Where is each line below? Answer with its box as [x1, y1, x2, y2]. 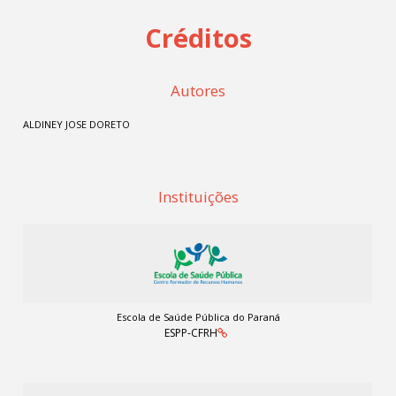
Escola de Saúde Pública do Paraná [116, 310, 280, 324]
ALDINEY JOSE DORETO [23, 118, 131, 131]
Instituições [157, 187, 239, 207]
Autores [171, 80, 225, 101]
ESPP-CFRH [164, 325, 217, 340]
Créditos [144, 20, 252, 55]
